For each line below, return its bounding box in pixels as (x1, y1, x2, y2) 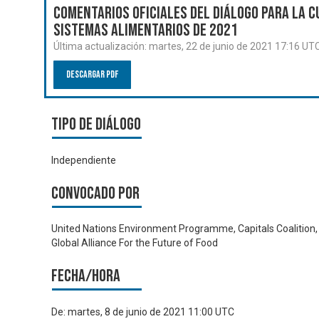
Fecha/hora (51, 266, 120, 287)
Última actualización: (53, 41, 149, 52)
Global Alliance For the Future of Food (51, 237, 218, 249)
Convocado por (51, 182, 140, 204)
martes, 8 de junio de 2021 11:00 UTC (68, 305, 234, 318)
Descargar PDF (66, 68, 118, 80)
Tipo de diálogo (51, 114, 141, 135)
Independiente (51, 154, 116, 166)
